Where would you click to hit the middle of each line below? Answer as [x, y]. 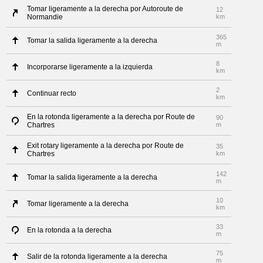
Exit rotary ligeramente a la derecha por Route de [106, 146]
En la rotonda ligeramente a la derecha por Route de [111, 117]
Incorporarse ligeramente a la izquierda [90, 67]
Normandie [45, 17]
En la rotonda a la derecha [70, 230]
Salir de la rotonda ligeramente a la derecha [97, 257]
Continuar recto [52, 93]
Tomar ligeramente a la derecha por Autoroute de [105, 9]
